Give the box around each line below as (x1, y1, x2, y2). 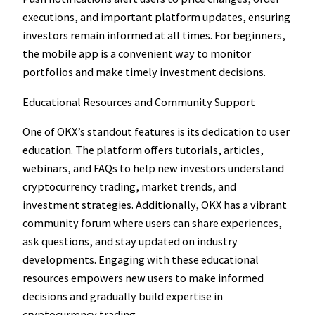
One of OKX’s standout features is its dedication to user (22, 124, 290, 139)
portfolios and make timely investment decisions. (22, 65, 266, 79)
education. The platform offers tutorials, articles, (22, 143, 264, 157)
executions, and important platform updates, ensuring (22, 10, 290, 25)
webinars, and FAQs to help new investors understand (22, 161, 284, 175)
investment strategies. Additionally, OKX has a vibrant (22, 198, 287, 212)
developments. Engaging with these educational (22, 252, 259, 266)
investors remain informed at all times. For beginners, (22, 28, 285, 43)
